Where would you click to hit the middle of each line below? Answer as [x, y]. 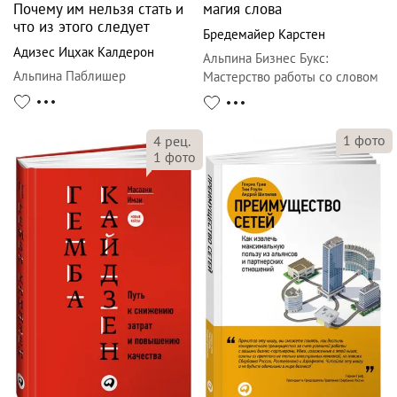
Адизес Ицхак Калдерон [84, 52]
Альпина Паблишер [70, 76]
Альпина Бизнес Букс [264, 58]
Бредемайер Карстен [264, 35]
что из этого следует [82, 27]
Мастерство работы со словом [291, 77]
